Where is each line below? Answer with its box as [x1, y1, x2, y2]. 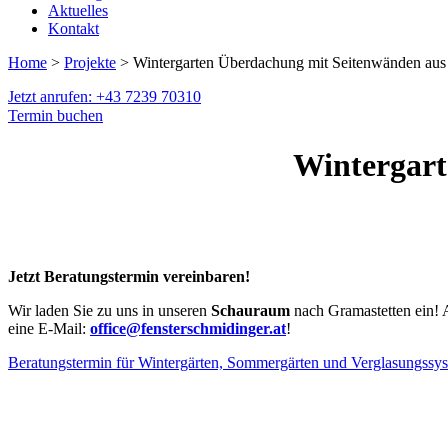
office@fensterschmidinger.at [90, 319, 286, 337]
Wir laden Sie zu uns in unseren [8, 301, 211, 319]
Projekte [64, 54, 116, 72]
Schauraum [211, 301, 290, 319]
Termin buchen [8, 107, 103, 125]
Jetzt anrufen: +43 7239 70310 [8, 88, 201, 106]
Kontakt [48, 20, 99, 38]
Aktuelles [48, 2, 108, 20]
